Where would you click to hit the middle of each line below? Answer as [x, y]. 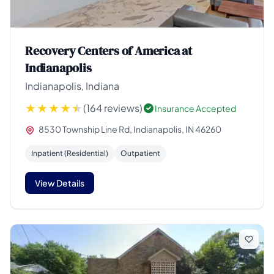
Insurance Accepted [195, 108]
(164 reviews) [113, 108]
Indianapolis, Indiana [72, 86]
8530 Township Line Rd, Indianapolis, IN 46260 [129, 129]
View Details [60, 183]
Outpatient [140, 153]
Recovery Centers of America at [109, 50]
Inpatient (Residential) [70, 153]
